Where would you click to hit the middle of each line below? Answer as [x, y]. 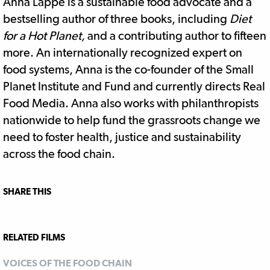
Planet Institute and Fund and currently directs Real [134, 86]
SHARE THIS [27, 192]
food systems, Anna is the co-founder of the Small [128, 70]
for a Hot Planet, [44, 36]
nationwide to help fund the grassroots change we [132, 120]
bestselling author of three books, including [116, 19]
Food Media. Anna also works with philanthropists [131, 103]
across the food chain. [59, 154]
